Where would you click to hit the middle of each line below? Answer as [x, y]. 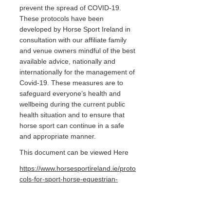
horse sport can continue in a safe [72, 126]
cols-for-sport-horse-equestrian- [69, 179]
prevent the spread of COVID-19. [70, 8]
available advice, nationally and [67, 61]
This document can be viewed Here [74, 152]
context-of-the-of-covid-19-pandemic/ [77, 200]
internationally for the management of [77, 72]
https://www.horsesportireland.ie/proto [78, 168]
